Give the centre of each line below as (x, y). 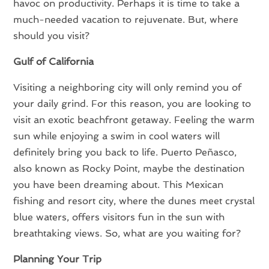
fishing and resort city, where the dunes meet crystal (134, 201)
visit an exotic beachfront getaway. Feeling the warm (134, 119)
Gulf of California (54, 61)
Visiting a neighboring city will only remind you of (128, 87)
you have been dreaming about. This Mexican (119, 184)
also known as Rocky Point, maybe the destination (129, 168)
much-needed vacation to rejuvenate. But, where (126, 19)
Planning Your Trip (58, 259)
